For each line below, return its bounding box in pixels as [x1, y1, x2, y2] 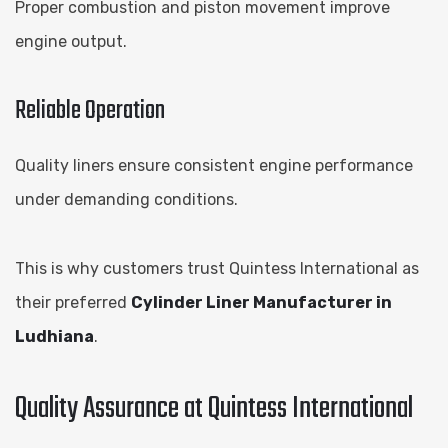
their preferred [15, 292, 131, 312]
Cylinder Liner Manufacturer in [131, 292, 392, 312]
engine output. [15, 31, 127, 51]
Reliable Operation [15, 90, 165, 131]
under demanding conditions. [15, 189, 238, 209]
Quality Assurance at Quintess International [15, 385, 413, 432]
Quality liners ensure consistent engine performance [15, 155, 413, 175]
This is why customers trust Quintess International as [15, 258, 419, 278]
